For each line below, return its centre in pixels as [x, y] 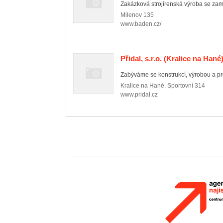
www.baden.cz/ [141, 24]
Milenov [131, 15]
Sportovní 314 [186, 86]
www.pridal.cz [139, 95]
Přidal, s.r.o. [141, 58]
